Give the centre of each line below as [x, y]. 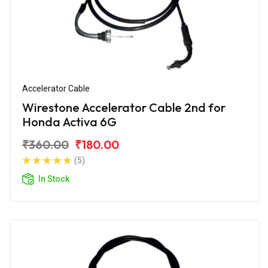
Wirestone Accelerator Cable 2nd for [124, 107]
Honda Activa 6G [69, 121]
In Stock [54, 179]
